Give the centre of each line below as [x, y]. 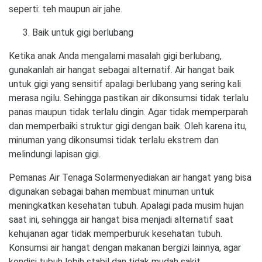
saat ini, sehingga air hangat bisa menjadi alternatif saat [121, 219]
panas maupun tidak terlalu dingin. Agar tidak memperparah [128, 112]
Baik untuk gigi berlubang [83, 32]
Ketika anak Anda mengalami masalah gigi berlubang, [115, 56]
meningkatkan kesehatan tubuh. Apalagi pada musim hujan [126, 205]
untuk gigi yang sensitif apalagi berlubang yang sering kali [125, 84]
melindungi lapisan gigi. [55, 154]
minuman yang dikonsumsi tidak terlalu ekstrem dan [114, 140]
